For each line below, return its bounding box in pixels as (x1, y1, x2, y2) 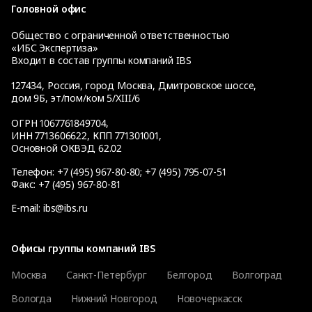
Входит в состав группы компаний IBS (11, 53, 192, 67)
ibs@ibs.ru (42, 201, 88, 214)
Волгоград (231, 267, 283, 281)
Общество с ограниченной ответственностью (11, 28, 230, 42)
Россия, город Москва (47, 78, 153, 92)
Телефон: (11, 164, 57, 178)
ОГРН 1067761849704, (11, 116, 109, 130)
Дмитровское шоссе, (157, 78, 257, 92)
